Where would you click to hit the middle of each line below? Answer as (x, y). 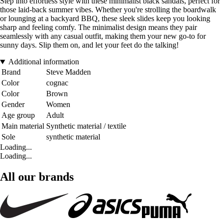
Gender (13, 105)
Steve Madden (69, 72)
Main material (23, 126)
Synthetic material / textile (86, 126)
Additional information (43, 62)
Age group (18, 115)
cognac (57, 83)
